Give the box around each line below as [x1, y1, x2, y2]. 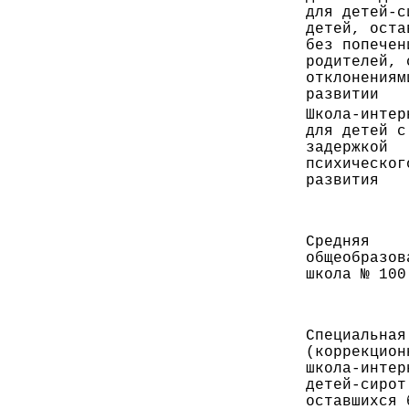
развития [306, 172, 379, 189]
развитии [306, 86, 379, 103]
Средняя [306, 233, 370, 250]
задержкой [306, 139, 388, 156]
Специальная [306, 327, 406, 344]
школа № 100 [306, 266, 406, 283]
